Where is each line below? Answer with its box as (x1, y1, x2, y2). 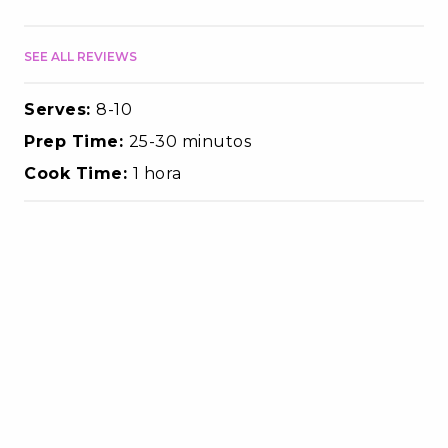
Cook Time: (24, 163, 133, 183)
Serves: (24, 99, 96, 119)
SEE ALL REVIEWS (24, 48, 137, 64)
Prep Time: (24, 131, 129, 151)
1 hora (132, 163, 182, 183)
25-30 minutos (128, 131, 251, 151)
